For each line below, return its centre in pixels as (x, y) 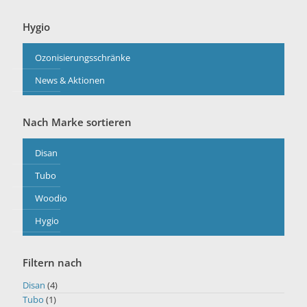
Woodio (51, 198)
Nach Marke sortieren (77, 122)
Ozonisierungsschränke (83, 58)
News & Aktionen (70, 80)
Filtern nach (52, 262)
